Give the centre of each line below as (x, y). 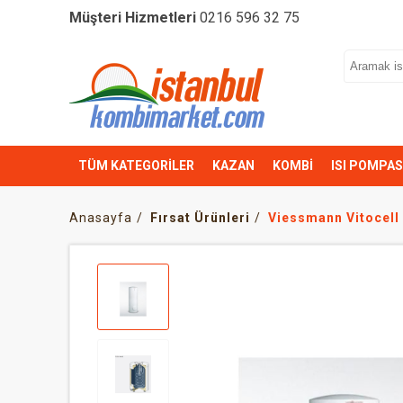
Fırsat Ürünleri (200, 218)
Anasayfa (101, 218)
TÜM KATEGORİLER (136, 166)
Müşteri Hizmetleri (133, 18)
